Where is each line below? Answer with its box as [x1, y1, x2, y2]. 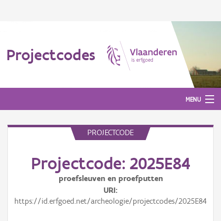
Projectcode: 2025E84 [31, 153, 190, 174]
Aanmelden [7, 138, 40, 146]
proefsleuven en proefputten [58, 174, 163, 183]
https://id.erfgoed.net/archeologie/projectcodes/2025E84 [14, 196, 207, 206]
